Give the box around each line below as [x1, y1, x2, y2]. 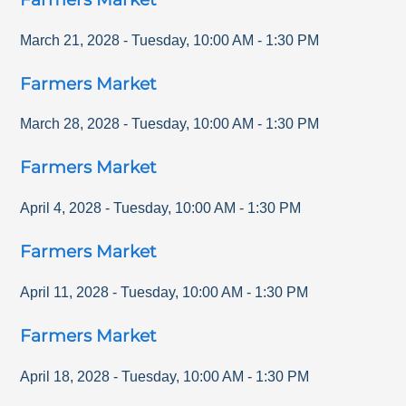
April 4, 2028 [20, 200, 102, 217]
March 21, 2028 [20, 32, 121, 48]
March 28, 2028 [20, 116, 121, 132]
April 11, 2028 [20, 284, 110, 300]
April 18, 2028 [20, 368, 111, 384]
